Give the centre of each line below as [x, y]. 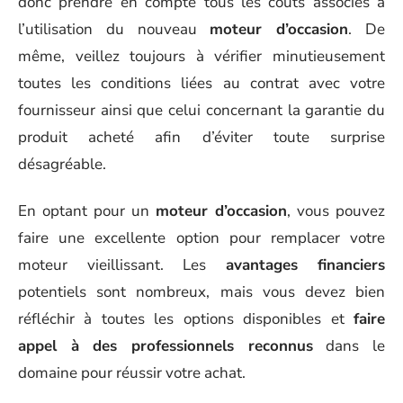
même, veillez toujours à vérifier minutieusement [201, 56]
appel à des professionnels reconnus [166, 346]
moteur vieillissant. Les [122, 265]
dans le [349, 346]
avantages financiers [305, 265]
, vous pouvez [336, 211]
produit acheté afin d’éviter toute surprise [201, 137]
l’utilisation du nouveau [114, 29]
